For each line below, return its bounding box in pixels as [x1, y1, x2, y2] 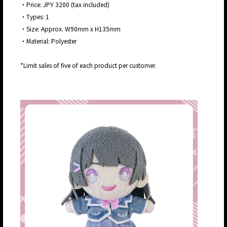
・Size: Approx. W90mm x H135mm [20, 24, 121, 33]
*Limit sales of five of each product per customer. [20, 61, 156, 70]
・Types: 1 [20, 12, 49, 21]
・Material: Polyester [20, 36, 77, 46]
